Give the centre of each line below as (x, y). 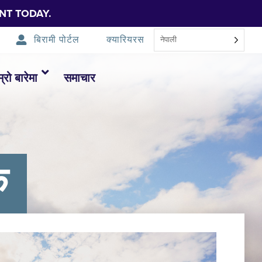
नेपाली (168, 40)
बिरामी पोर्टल (57, 39)
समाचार (80, 78)
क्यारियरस (125, 39)
